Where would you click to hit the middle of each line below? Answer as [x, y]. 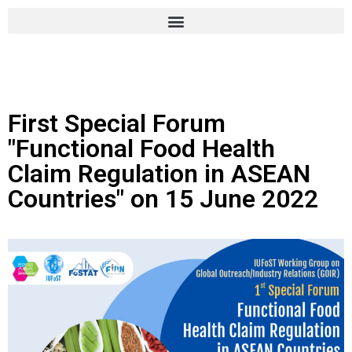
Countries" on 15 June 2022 [163, 199]
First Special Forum [117, 123]
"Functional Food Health [141, 148]
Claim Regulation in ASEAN [159, 174]
